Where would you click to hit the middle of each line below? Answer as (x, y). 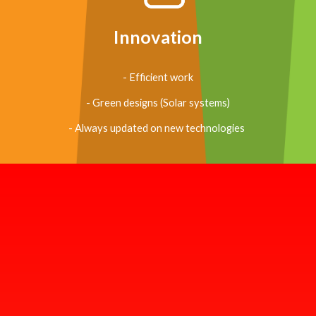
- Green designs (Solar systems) (158, 103)
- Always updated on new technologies (158, 128)
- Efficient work (158, 78)
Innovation (158, 37)
